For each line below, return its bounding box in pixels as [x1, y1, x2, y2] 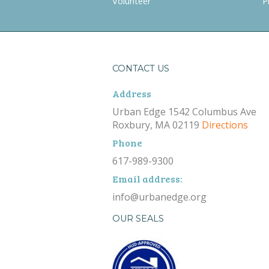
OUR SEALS [112, 213, 164, 224]
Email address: [112, 172, 183, 186]
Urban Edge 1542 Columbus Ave [112, 105, 256, 119]
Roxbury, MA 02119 [112, 118, 202, 132]
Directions [202, 118, 248, 132]
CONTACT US [112, 62, 169, 74]
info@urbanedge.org [112, 190, 211, 204]
